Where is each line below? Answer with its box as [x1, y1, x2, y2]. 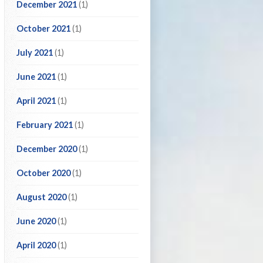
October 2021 [16, 23, 70, 33]
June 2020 [16, 216, 56, 226]
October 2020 [16, 168, 70, 178]
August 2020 [16, 192, 66, 202]
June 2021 [16, 72, 56, 82]
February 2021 [16, 120, 73, 130]
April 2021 [16, 96, 56, 106]
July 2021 [16, 48, 53, 58]
